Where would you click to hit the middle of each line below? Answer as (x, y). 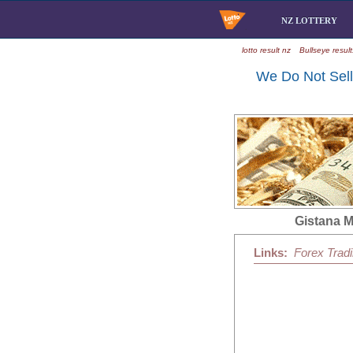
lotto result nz (266, 50)
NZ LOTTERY (312, 21)
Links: (271, 253)
